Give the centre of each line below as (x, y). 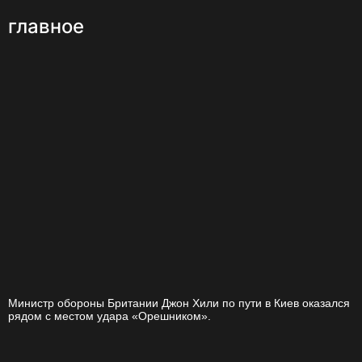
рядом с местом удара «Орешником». (109, 316)
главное (46, 27)
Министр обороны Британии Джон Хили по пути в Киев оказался (179, 303)
